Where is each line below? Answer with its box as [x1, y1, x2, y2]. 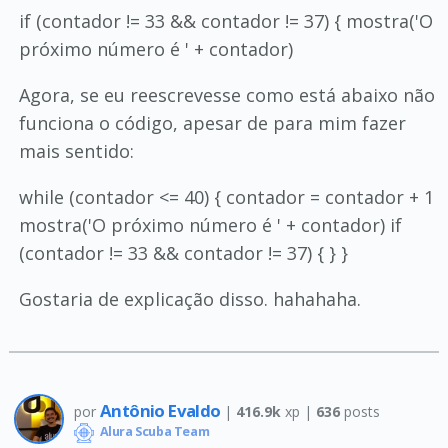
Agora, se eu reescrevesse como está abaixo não [18, 83, 435, 107]
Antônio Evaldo [99, 398, 224, 422]
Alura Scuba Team [96, 423, 210, 441]
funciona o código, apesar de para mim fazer [18, 111, 406, 135]
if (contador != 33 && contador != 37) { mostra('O [18, 9, 433, 33]
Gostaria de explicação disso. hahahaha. [18, 287, 361, 311]
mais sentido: [18, 139, 134, 163]
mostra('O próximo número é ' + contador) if [18, 213, 402, 237]
